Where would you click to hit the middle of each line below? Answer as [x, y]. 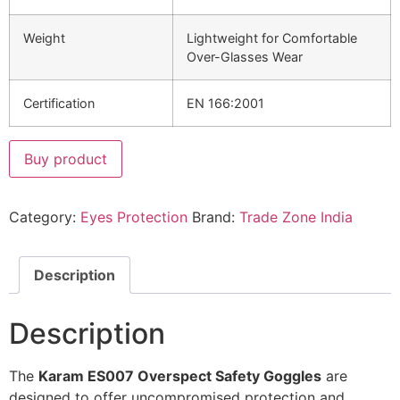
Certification [59, 104]
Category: [45, 217]
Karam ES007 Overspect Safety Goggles [180, 376]
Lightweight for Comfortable [272, 38]
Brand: [216, 217]
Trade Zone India [296, 217]
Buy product [66, 159]
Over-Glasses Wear [245, 57]
